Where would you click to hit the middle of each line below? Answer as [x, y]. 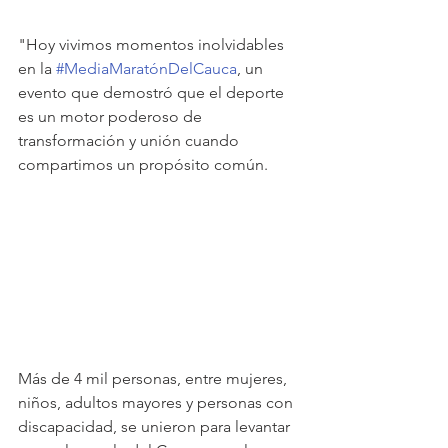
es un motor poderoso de [112, 117]
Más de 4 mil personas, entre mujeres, [154, 378]
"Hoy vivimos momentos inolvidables [153, 45]
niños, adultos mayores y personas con [157, 402]
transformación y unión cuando [130, 141]
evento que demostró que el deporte [153, 93]
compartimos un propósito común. [143, 165]
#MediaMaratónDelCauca [146, 69]
